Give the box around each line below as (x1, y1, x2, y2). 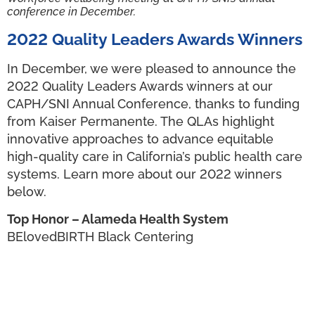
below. (7, 184, 46, 199)
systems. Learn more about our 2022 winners (7, 166, 282, 181)
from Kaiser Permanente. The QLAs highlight (7, 113, 274, 129)
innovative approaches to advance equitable (7, 131, 274, 146)
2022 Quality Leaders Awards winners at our (7, 78, 273, 94)
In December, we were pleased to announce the (7, 60, 296, 76)
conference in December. (7, 4, 136, 18)
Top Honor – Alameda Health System (7, 212, 229, 227)
